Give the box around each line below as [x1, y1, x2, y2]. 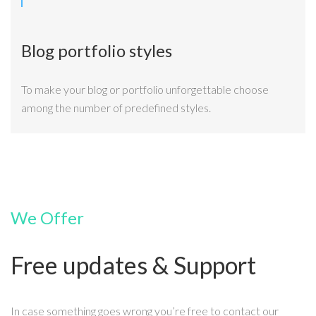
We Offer [11, 207, 84, 228]
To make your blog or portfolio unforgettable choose [21, 83, 269, 97]
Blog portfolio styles [21, 39, 172, 61]
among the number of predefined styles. [21, 101, 211, 115]
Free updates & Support [11, 250, 256, 280]
